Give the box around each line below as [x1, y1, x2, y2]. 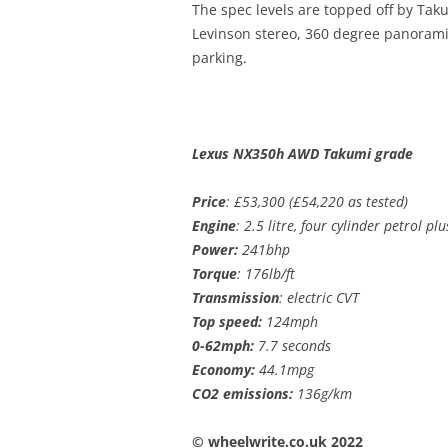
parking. [192, 47, 247, 67]
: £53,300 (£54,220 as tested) [226, 191, 408, 211]
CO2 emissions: [192, 383, 293, 403]
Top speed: [192, 311, 262, 331]
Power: [192, 239, 238, 259]
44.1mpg [255, 359, 314, 379]
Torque [192, 263, 237, 283]
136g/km [293, 383, 352, 403]
